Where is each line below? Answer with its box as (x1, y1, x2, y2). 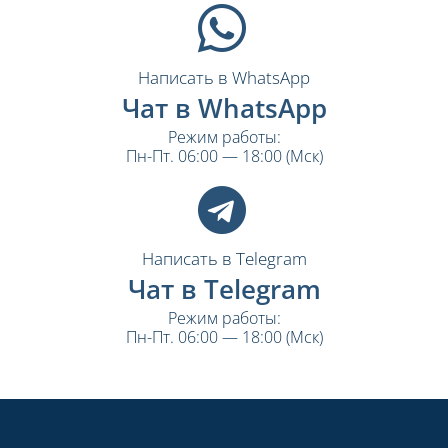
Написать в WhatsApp (138, 65, 310, 89)
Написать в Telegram (141, 246, 307, 270)
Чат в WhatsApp (121, 89, 327, 126)
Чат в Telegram (127, 270, 321, 307)
